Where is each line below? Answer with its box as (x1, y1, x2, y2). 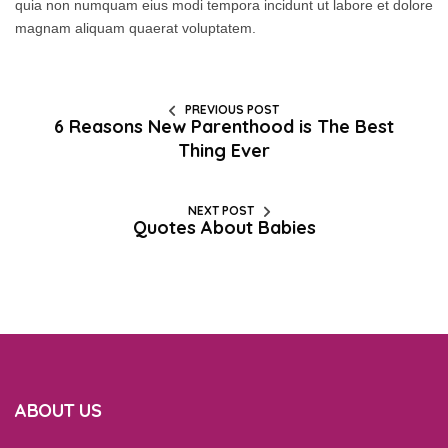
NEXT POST (188, 203, 254, 219)
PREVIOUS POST (185, 102, 279, 118)
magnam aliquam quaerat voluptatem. (15, 20, 256, 37)
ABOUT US (15, 399, 102, 423)
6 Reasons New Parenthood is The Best (54, 115, 394, 139)
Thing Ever (178, 139, 270, 163)
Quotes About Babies (132, 216, 316, 240)
